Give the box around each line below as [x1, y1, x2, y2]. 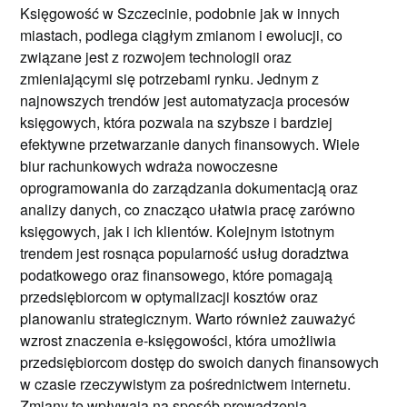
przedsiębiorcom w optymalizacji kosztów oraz [20, 285, 319, 307]
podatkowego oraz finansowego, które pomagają [20, 263, 333, 285]
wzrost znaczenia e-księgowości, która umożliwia [20, 329, 337, 351]
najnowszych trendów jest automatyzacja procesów [20, 89, 351, 111]
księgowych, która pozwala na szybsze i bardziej [20, 111, 333, 133]
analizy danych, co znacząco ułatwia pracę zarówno [20, 198, 356, 220]
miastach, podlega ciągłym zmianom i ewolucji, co [20, 24, 343, 45]
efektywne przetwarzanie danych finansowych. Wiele [20, 133, 361, 154]
